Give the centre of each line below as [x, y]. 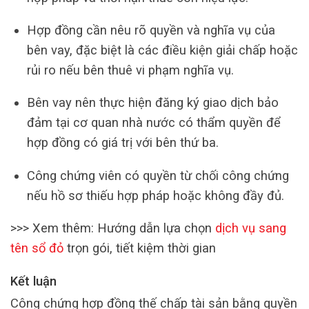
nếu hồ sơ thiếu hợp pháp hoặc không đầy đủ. [155, 195]
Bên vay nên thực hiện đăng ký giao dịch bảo [152, 103]
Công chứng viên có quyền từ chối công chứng [158, 175]
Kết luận [33, 281]
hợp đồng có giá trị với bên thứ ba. [122, 143]
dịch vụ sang [251, 228]
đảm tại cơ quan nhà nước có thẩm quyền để [153, 123]
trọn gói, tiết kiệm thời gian [140, 248]
